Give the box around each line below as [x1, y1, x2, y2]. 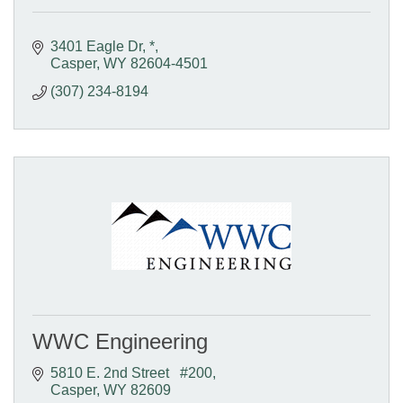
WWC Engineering [32, 328, 208, 354]
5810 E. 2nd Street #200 [50, 364, 212, 381]
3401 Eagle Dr [50, 38, 142, 54]
